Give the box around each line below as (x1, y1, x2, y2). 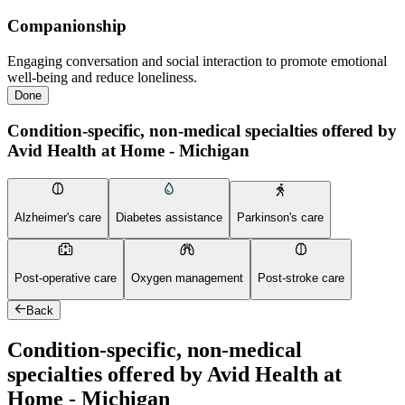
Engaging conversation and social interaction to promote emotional (7, 52, 387, 69)
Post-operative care (14, 271, 117, 286)
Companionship (7, 15, 127, 35)
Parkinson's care (237, 211, 324, 225)
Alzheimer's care (14, 211, 101, 225)
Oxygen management (131, 271, 243, 286)
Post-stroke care (258, 271, 344, 286)
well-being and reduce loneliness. (7, 69, 197, 85)
